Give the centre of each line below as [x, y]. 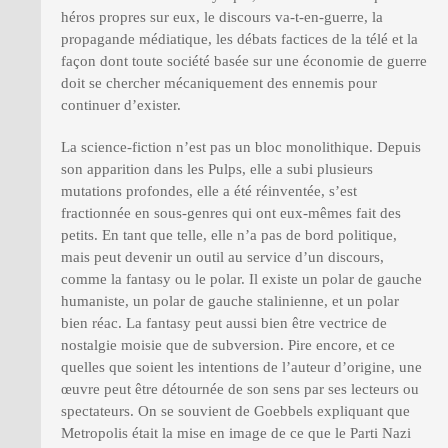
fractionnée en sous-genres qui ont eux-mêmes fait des [231, 213]
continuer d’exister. [121, 105]
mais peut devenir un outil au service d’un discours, [222, 257]
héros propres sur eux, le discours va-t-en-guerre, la [222, 17]
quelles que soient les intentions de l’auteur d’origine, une [241, 367]
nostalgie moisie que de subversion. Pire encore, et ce [228, 345]
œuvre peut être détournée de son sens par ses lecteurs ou [240, 389]
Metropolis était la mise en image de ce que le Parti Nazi [236, 433]
